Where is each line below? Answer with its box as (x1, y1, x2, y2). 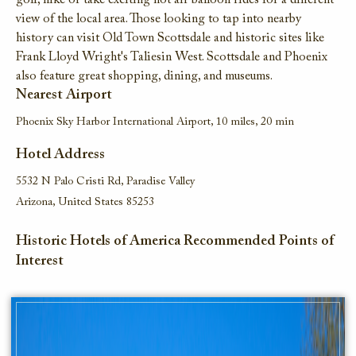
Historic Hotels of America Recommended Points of (16, 234, 334, 249)
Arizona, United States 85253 (16, 197, 154, 208)
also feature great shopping (16, 70, 158, 83)
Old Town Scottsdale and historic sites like (103, 32, 324, 44)
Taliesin (130, 51, 172, 64)
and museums (203, 70, 270, 83)
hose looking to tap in (143, 13, 253, 25)
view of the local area (16, 13, 126, 25)
